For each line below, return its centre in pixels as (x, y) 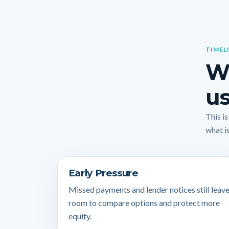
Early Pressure (103, 173)
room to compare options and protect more (144, 203)
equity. (80, 216)
